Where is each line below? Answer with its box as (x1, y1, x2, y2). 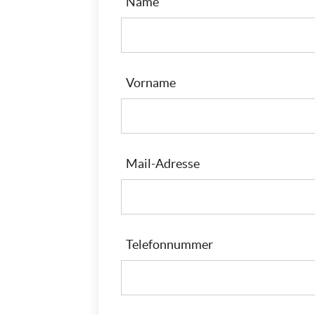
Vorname (126, 75, 176, 90)
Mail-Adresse (126, 156, 200, 171)
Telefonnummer (126, 237, 213, 252)
